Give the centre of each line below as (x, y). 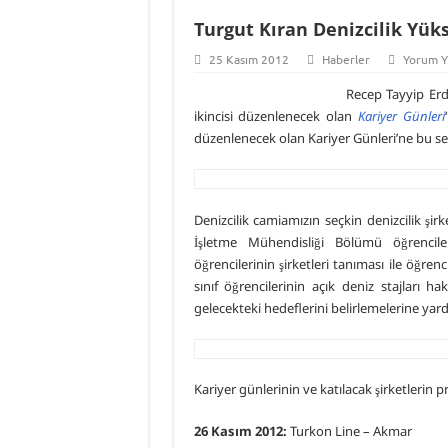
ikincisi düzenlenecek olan (275, 116)
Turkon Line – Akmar (349, 431)
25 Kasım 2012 (248, 59)
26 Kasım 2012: (240, 431)
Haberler (345, 59)
